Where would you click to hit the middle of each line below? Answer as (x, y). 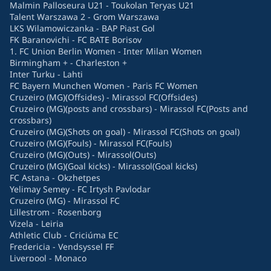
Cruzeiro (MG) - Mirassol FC (65, 201)
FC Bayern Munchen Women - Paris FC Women (104, 86)
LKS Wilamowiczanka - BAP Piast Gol (82, 28)
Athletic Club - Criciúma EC (64, 235)
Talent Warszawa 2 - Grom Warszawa (84, 17)
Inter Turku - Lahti (46, 74)
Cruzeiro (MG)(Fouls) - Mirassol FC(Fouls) (91, 143)
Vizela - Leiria (37, 224)
